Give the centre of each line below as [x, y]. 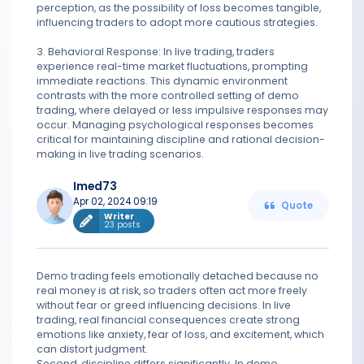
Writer [119, 217]
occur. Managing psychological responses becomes [175, 125]
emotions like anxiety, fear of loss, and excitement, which [180, 334]
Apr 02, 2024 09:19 [115, 201]
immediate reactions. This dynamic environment [162, 81]
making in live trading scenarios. [120, 154]
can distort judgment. [92, 349]
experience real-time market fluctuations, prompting [172, 66]
